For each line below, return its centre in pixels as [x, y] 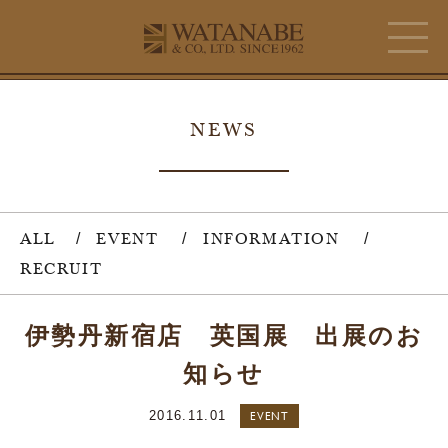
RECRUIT [61, 268]
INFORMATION [271, 238]
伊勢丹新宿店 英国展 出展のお [224, 333]
